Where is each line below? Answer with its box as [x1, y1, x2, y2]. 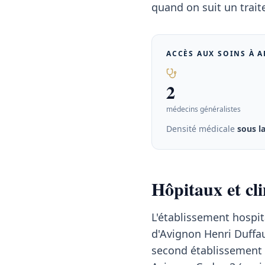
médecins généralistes [166, 104, 241, 114]
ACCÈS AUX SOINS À [166, 49, 258, 59]
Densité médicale [166, 123, 237, 134]
